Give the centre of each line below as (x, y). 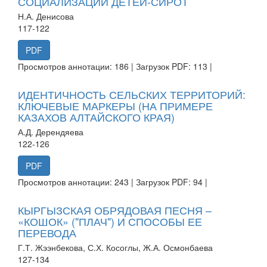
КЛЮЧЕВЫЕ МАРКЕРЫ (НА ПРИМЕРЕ (115, 105)
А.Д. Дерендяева (51, 131)
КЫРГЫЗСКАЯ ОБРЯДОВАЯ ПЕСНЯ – (115, 209)
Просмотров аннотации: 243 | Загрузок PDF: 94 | (113, 181)
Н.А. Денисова (46, 16)
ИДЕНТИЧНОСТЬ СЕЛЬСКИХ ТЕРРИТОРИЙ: (132, 94)
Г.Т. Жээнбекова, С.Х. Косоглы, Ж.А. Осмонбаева (115, 247)
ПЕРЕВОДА (47, 232)
